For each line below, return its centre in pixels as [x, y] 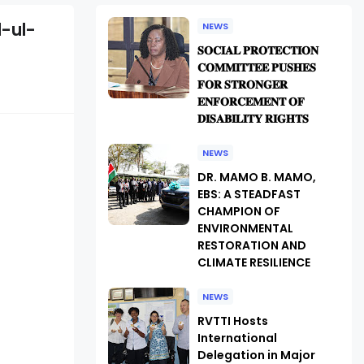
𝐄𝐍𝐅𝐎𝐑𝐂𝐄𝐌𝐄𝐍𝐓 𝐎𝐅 [251, 102]
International [237, 338]
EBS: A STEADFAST [249, 194]
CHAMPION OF [238, 211]
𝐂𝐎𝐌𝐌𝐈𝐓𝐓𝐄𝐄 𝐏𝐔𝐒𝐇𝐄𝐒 [256, 67]
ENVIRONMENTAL [245, 228]
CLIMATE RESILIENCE [253, 262]
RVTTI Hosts [232, 321]
